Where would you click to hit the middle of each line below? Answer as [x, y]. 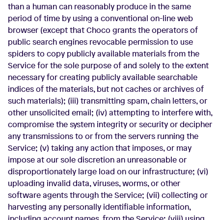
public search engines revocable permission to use [100, 42]
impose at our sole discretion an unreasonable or [97, 160]
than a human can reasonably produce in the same [99, 6]
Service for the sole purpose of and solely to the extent [108, 65]
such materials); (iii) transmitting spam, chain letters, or [108, 101]
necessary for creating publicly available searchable [103, 77]
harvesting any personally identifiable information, [99, 207]
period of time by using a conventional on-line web [100, 18]
